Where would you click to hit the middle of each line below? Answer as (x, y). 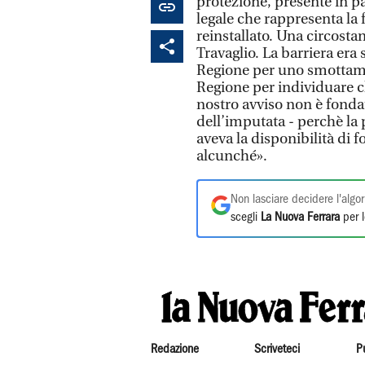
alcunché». (232, 156)
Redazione (175, 349)
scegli (246, 217)
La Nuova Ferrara (300, 217)
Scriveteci (277, 349)
